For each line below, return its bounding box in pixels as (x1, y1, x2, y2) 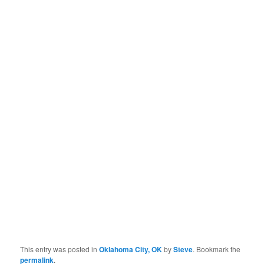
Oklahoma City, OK (99, 244, 163, 255)
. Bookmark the (193, 244, 241, 255)
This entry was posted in (20, 244, 100, 255)
